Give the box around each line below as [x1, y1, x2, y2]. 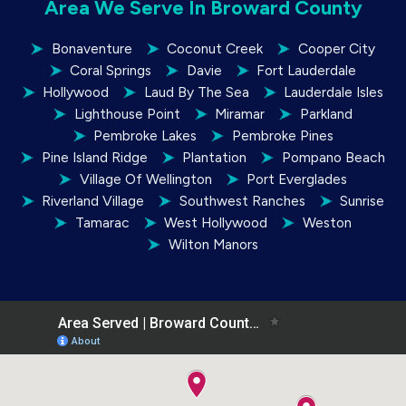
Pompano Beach [281, 149, 385, 167]
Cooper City [297, 40, 375, 58]
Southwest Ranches [179, 192, 305, 210]
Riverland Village [42, 192, 145, 210]
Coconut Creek [167, 40, 264, 58]
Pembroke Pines [231, 127, 333, 145]
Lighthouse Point [73, 105, 180, 123]
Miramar [215, 105, 266, 123]
